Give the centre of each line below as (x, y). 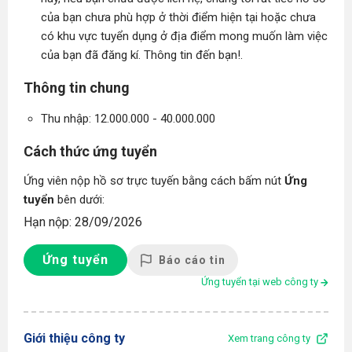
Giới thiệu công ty (74, 338)
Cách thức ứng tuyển (90, 151)
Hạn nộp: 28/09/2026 (83, 222)
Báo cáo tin (192, 260)
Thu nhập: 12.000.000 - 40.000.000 (128, 119)
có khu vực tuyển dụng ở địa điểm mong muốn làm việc (184, 36)
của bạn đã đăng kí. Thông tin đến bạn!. (142, 55)
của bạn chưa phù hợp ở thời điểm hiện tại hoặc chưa (178, 17)
